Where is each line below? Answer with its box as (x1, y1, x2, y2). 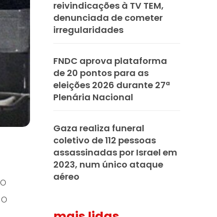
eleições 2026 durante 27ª (53, 78, 170, 91)
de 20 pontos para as (53, 66, 149, 79)
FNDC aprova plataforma (53, 54, 167, 67)
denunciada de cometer (53, 11, 163, 24)
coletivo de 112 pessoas (53, 134, 156, 146)
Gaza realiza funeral (53, 122, 144, 134)
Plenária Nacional (53, 91, 133, 103)
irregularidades (53, 23, 124, 36)
